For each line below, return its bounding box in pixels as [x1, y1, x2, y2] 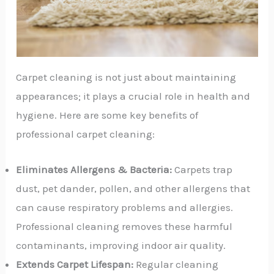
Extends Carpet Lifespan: [16, 257, 134, 270]
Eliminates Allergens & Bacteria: [16, 163, 172, 176]
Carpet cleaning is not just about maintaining [16, 70, 237, 83]
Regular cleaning [133, 257, 219, 270]
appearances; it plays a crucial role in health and [16, 89, 251, 102]
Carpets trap [172, 163, 233, 176]
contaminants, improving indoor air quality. [16, 239, 226, 251]
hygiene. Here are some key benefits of [16, 108, 199, 121]
